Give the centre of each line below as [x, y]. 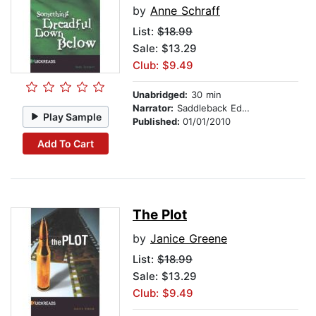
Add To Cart [65, 143]
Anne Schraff [185, 11]
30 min [205, 95]
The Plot [160, 215]
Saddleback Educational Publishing [208, 108]
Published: [158, 122]
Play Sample [73, 116]
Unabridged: [160, 95]
